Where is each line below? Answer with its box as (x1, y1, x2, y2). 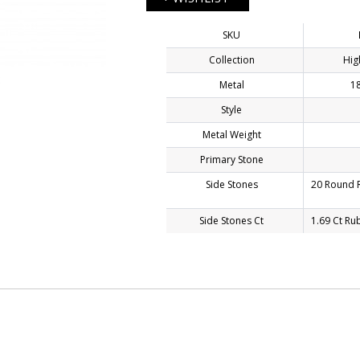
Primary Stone (199, 153, 264, 166)
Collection (208, 53, 255, 67)
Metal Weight (202, 128, 261, 141)
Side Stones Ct (199, 214, 264, 227)
